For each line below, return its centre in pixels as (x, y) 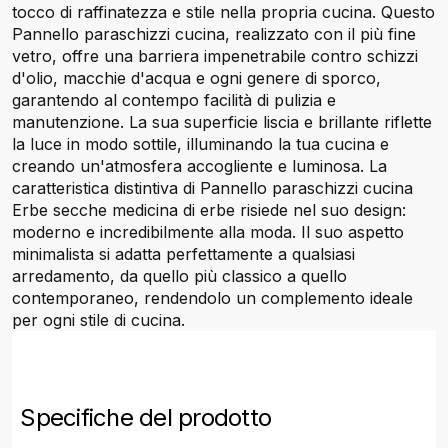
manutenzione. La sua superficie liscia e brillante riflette (222, 122)
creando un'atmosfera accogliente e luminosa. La (199, 166)
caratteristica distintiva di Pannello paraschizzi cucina (212, 188)
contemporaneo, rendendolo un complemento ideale (212, 298)
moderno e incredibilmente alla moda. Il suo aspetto (208, 232)
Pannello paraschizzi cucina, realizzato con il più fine (214, 34)
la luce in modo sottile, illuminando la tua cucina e (200, 144)
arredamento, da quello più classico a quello (179, 276)
